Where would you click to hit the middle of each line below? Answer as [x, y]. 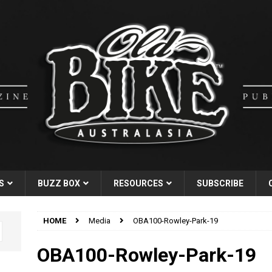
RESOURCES [138, 183]
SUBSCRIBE [220, 183]
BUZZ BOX [59, 183]
